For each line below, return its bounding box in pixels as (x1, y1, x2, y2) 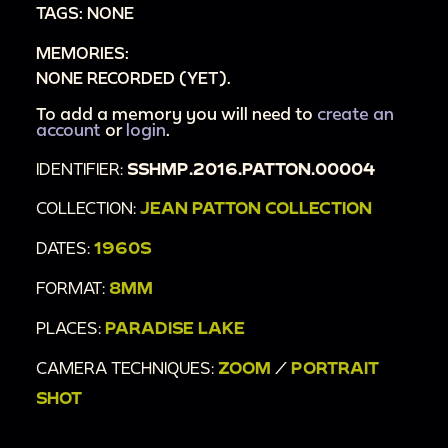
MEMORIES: (36, 42, 129, 62)
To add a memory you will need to (36, 103, 317, 123)
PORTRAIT (291, 357, 379, 377)
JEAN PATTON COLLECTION (140, 198, 372, 218)
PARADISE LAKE (105, 317, 245, 337)
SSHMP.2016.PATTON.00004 (127, 158, 375, 178)
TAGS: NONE (36, 2, 134, 22)
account (36, 119, 101, 139)
